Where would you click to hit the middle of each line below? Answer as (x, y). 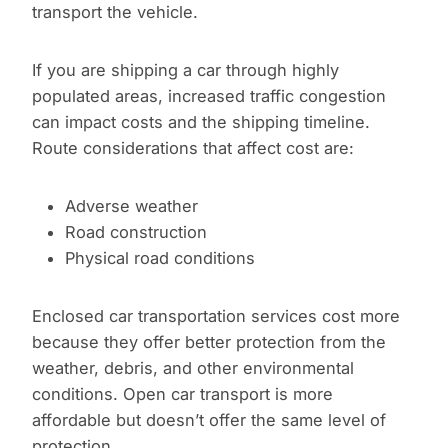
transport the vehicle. (115, 12)
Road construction (135, 232)
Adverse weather (131, 206)
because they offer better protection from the (209, 342)
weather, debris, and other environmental (193, 368)
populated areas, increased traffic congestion (209, 96)
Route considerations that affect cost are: (193, 148)
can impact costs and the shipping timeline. (201, 122)
